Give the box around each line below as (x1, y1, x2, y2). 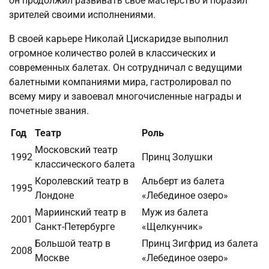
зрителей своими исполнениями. (9, 8, 156, 20)
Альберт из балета (142, 175, 225, 187)
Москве (35, 252, 69, 264)
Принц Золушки (142, 151, 213, 163)
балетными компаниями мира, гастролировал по (9, 76, 231, 88)
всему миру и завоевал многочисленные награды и (9, 90, 241, 102)
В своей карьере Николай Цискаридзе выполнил (9, 32, 228, 44)
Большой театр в (35, 237, 110, 249)
